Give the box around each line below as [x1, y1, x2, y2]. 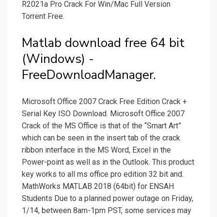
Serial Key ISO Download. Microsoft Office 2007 [22, 109, 185, 119]
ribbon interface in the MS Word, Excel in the [22, 145, 171, 155]
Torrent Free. [22, 12, 64, 21]
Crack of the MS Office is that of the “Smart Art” [22, 121, 181, 131]
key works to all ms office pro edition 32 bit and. [22, 170, 184, 179]
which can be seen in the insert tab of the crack [22, 133, 180, 143]
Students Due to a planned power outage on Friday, [22, 194, 193, 203]
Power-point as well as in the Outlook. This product [22, 157, 194, 167]
